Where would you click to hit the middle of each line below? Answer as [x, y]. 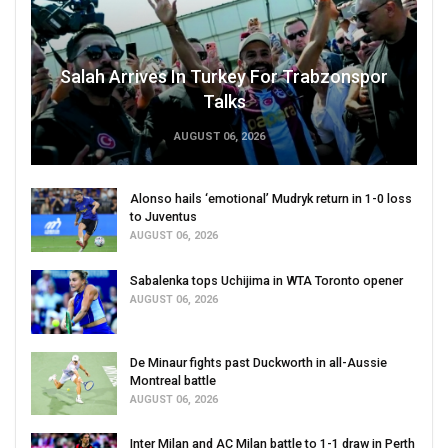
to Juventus [163, 217]
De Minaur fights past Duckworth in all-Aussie [258, 362]
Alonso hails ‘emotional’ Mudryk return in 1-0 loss [271, 199]
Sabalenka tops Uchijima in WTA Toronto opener [266, 280]
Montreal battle [173, 380]
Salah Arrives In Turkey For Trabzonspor [224, 77]
